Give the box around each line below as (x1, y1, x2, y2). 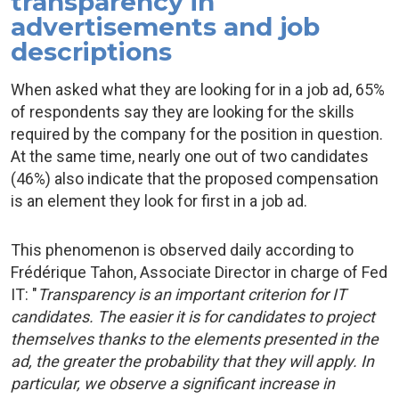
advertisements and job (11, 12, 320, 42)
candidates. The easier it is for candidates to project (11, 307, 375, 326)
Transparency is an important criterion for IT (37, 285, 346, 304)
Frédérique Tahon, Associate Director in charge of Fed (11, 263, 387, 281)
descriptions (11, 37, 172, 67)
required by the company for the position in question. (11, 125, 383, 143)
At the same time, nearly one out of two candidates (11, 147, 369, 166)
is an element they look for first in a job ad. (11, 191, 307, 210)
